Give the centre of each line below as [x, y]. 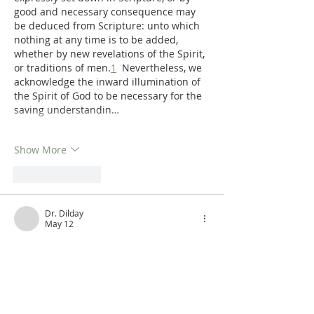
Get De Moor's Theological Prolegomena [109, 248]
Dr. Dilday [64, 213]
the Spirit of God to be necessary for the [109, 96]
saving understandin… [67, 110]
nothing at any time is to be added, [97, 40]
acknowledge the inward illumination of [109, 82]
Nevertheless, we [161, 68]
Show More [40, 149]
